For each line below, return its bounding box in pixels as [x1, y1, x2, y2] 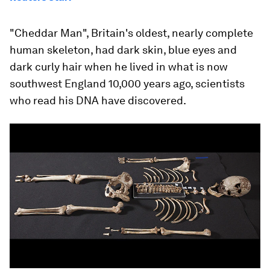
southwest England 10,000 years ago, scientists [10, 77, 245, 90]
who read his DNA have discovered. [10, 94, 186, 107]
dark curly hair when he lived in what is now [10, 60, 228, 73]
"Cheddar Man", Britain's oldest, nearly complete [10, 27, 253, 39]
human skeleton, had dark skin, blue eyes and [10, 43, 237, 56]
